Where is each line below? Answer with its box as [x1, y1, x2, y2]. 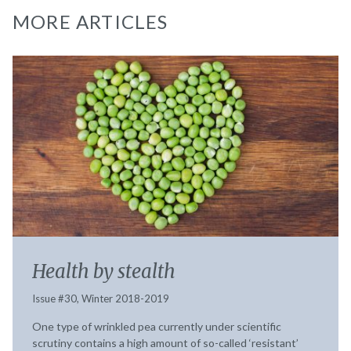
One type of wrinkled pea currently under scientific [32, 319, 281, 333]
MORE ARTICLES [13, 9, 168, 33]
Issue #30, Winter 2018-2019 [32, 291, 169, 305]
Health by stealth [32, 259, 175, 284]
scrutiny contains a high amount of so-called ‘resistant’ [32, 335, 299, 349]
